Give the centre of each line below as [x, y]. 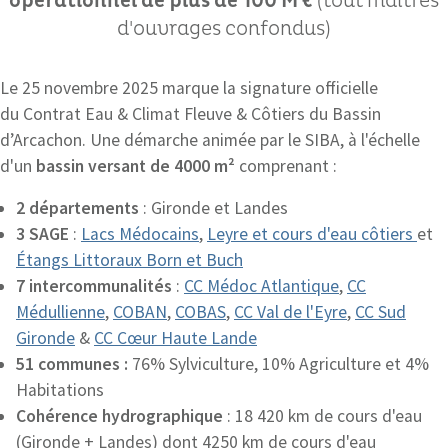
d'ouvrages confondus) [224, 29]
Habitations [60, 390]
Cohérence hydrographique [119, 416]
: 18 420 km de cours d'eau [322, 416]
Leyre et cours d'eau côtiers [312, 234]
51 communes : [74, 364]
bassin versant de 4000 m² [135, 166]
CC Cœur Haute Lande [175, 338]
